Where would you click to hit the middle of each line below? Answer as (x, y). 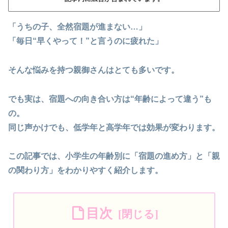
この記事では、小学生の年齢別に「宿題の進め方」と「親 (114, 156)
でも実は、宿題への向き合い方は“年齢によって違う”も (110, 99)
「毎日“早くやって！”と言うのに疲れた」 (85, 41)
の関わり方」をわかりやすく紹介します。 (85, 170)
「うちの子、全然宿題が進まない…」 (77, 26)
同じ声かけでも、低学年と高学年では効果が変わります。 (114, 127)
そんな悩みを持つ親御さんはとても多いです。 (94, 70)
